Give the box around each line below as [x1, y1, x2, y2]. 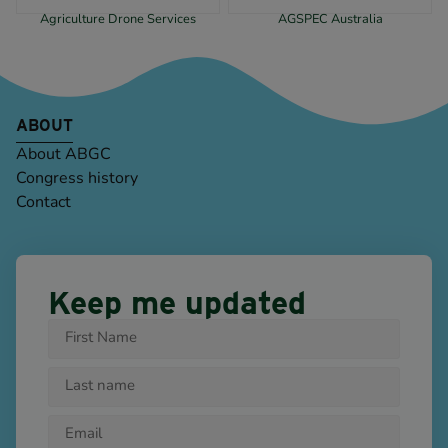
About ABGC [16, 146, 111, 163]
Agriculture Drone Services [40, 12, 196, 26]
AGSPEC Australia [277, 12, 383, 26]
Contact [16, 194, 71, 211]
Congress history [16, 170, 138, 187]
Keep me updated [48, 282, 306, 322]
